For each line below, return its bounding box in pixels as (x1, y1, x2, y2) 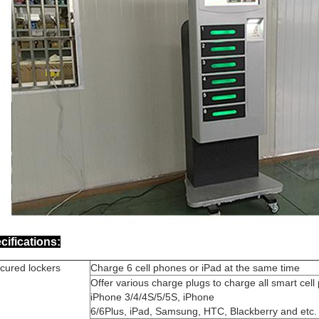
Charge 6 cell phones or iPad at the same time (90, 262, 300, 273)
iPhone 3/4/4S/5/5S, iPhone (90, 291, 214, 303)
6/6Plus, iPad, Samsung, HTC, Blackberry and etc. (90, 305, 317, 317)
